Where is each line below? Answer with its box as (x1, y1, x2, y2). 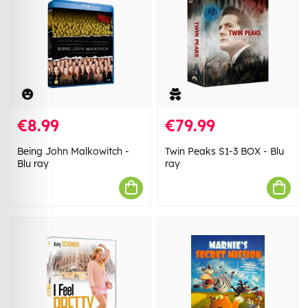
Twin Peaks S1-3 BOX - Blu (165, 144, 284, 157)
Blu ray (17, 157, 49, 170)
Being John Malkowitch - (17, 144, 129, 157)
